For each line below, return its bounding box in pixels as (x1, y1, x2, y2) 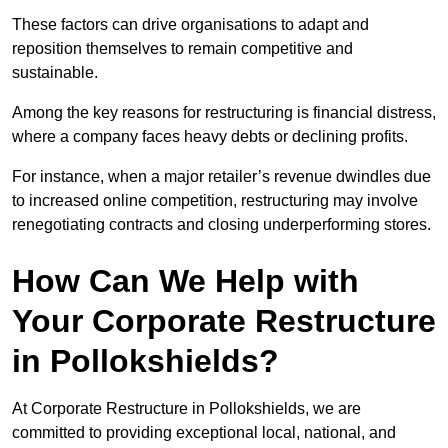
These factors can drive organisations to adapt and (12, 16, 369, 34)
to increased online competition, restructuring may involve (12, 192, 418, 210)
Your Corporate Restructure (12, 303, 436, 340)
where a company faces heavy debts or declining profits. (12, 128, 412, 146)
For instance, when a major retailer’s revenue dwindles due (12, 168, 431, 186)
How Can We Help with (12, 263, 359, 300)
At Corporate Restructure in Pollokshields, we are (12, 400, 361, 418)
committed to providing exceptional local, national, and (12, 424, 396, 442)
